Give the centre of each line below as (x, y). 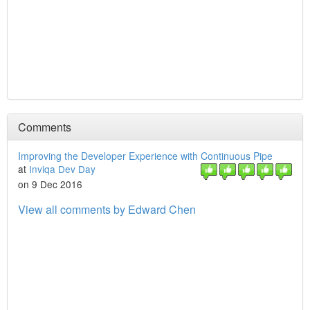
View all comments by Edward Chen (107, 209)
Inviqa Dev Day (62, 169)
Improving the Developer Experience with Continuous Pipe (145, 156)
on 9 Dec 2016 (50, 184)
